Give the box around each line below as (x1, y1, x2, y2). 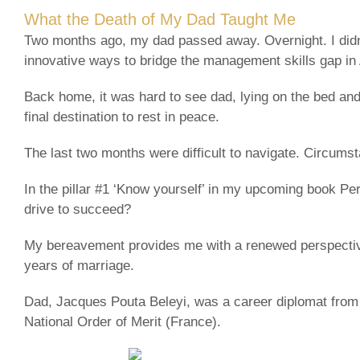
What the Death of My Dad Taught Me (24, 10, 296, 28)
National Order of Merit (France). (24, 313, 221, 329)
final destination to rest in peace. (24, 108, 219, 125)
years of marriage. (24, 257, 134, 273)
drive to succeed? (24, 201, 131, 217)
